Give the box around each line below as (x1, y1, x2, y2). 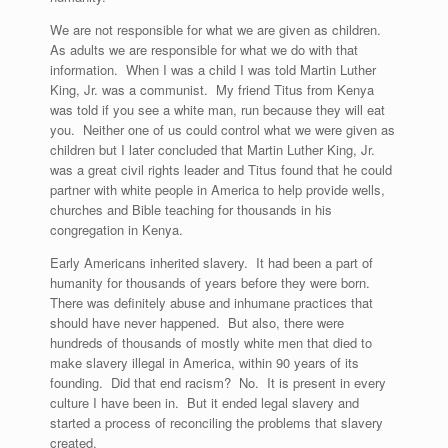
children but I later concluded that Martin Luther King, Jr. (50, 140, 375, 159)
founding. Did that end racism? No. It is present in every (50, 373, 386, 392)
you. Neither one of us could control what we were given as (50, 120, 395, 139)
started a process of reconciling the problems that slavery (50, 413, 383, 432)
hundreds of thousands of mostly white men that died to (50, 333, 372, 352)
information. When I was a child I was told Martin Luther (50, 60, 376, 79)
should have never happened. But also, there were (50, 313, 344, 332)
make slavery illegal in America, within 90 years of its (50, 353, 359, 372)
